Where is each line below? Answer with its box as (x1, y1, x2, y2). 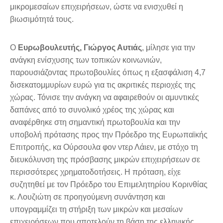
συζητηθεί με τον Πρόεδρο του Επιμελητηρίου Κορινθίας (10, 180, 208, 189)
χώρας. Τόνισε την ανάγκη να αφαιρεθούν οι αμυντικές (10, 93, 199, 102)
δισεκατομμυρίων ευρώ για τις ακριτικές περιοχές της (10, 81, 196, 90)
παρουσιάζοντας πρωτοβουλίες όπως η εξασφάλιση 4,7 (10, 68, 206, 77)
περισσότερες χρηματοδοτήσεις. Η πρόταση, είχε (10, 168, 181, 177)
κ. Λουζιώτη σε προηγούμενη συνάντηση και (10, 193, 165, 202)
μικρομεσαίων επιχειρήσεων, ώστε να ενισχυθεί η (10, 2, 183, 11)
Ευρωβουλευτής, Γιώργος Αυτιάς (18, 43, 142, 52)
